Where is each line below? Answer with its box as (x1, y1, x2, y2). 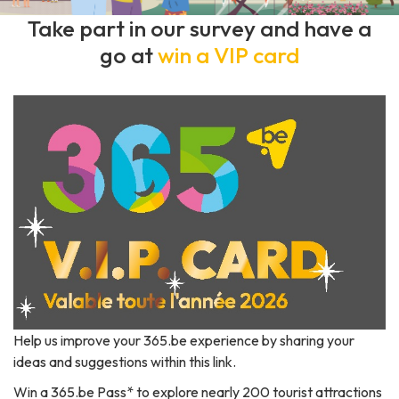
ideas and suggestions (13, 352, 151, 370)
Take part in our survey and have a (28, 13, 371, 43)
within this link (151, 352, 232, 370)
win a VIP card (158, 40, 299, 69)
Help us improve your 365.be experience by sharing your (13, 330, 354, 349)
